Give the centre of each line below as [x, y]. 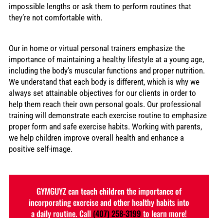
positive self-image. [40, 149]
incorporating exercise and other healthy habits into [109, 202]
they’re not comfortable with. [55, 18]
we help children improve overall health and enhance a [96, 138]
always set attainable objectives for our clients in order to [102, 93]
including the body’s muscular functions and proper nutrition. [107, 71]
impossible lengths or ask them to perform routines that [100, 6]
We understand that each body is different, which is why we [104, 82]
